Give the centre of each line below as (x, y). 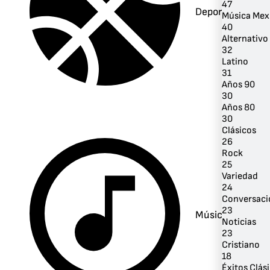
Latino (235, 61)
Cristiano (241, 245)
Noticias (239, 222)
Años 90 (238, 84)
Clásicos (239, 130)
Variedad (240, 176)
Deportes (216, 11)
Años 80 (238, 107)
